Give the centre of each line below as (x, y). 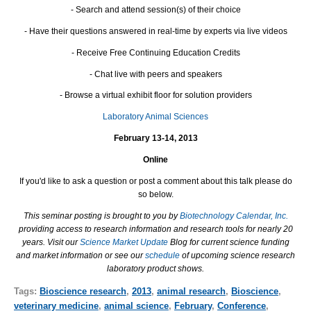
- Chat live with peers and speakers (155, 74)
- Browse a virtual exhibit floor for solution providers (155, 95)
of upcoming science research (237, 256)
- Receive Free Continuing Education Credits (155, 52)
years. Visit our (51, 243)
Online (155, 160)
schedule (162, 256)
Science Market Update (125, 243)
